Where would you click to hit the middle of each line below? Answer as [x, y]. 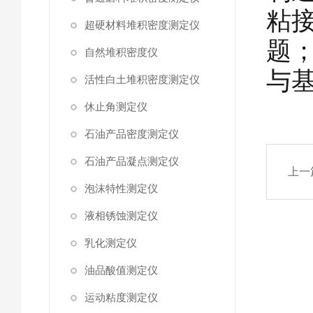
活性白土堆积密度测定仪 [142, 79]
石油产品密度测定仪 [132, 134]
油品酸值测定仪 [121, 270]
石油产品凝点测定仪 [132, 161]
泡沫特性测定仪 [121, 188]
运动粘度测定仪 [121, 297]
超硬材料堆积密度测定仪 [142, 25]
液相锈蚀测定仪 [121, 216]
